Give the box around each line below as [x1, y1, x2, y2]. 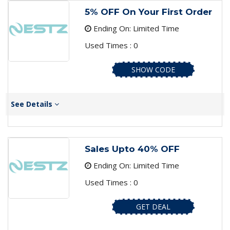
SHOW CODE [131, 65, 175, 75]
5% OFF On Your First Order [84, 7, 212, 17]
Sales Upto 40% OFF [84, 144, 180, 155]
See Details [11, 99, 54, 109]
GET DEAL [136, 202, 170, 212]
